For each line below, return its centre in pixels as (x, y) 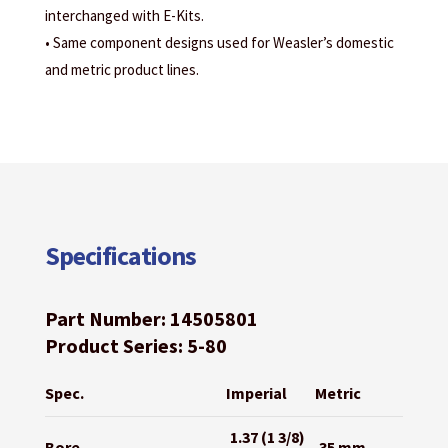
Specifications (120, 256)
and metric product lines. (121, 70)
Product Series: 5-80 (135, 346)
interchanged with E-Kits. (124, 16)
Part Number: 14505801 (151, 319)
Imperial (256, 393)
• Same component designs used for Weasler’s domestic (219, 43)
